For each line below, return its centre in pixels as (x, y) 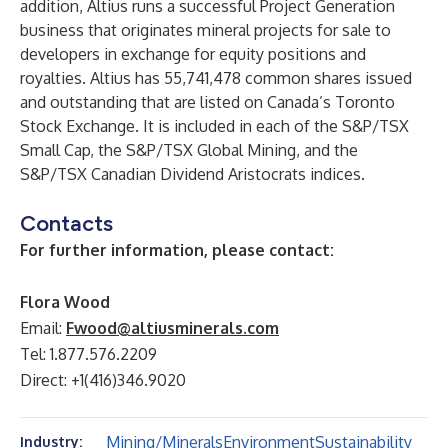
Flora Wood (65, 302)
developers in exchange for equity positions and (193, 54)
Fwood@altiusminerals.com (172, 328)
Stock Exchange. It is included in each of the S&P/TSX (214, 126)
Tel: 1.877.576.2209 (88, 354)
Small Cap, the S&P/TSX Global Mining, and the (189, 150)
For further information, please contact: (177, 250)
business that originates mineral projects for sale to (205, 30)
